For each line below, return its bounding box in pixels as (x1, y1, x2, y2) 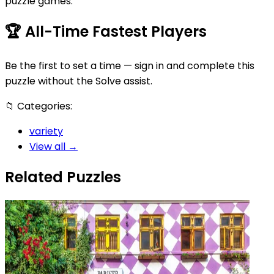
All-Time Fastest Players (21, 21, 207, 42)
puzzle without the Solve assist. (5, 73, 152, 88)
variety (29, 124, 63, 138)
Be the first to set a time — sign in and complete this (5, 58, 254, 73)
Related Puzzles (5, 166, 121, 187)
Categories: (15, 98, 72, 113)
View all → (29, 139, 78, 154)
